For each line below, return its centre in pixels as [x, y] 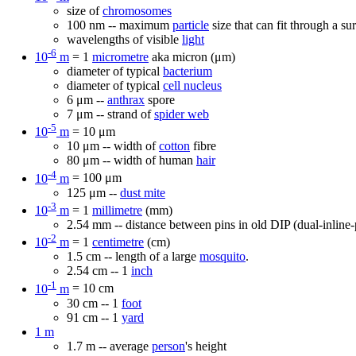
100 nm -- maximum [120, 25]
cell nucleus [192, 86]
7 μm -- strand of [110, 114]
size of [85, 10]
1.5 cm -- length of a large [133, 257]
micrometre [120, 57]
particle [191, 25]
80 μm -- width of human [132, 161]
